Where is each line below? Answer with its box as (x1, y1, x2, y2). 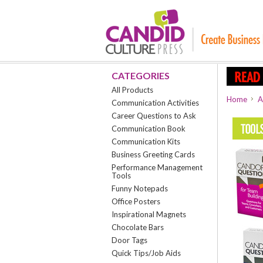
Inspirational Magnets (111, 210, 186, 219)
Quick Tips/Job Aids (111, 248, 181, 258)
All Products (111, 85, 153, 95)
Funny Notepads (111, 184, 168, 193)
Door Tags (111, 235, 147, 245)
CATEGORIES (111, 70, 170, 81)
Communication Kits (111, 137, 180, 146)
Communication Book (111, 124, 186, 133)
